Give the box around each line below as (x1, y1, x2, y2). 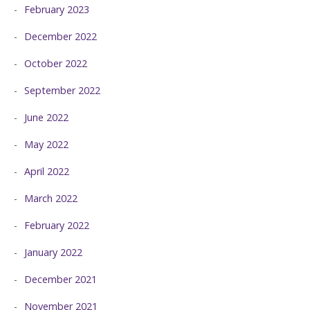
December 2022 (24, 30, 97, 44)
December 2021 (24, 273, 97, 286)
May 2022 (24, 138, 69, 152)
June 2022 (24, 111, 69, 125)
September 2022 (24, 84, 100, 98)
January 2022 (24, 246, 82, 259)
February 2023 (24, 3, 89, 17)
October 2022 (24, 57, 87, 71)
